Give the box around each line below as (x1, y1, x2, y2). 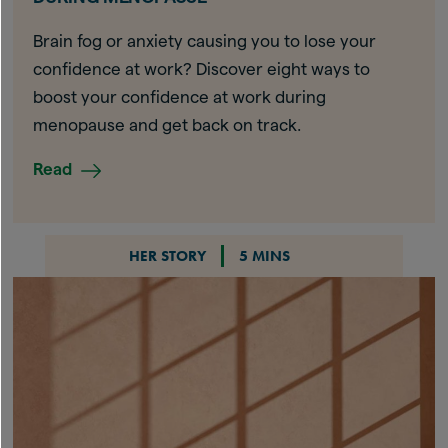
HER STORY (128, 246, 206, 267)
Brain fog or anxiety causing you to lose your (33, 32, 377, 51)
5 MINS (238, 246, 290, 267)
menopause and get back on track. (33, 116, 302, 135)
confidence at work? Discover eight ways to (33, 60, 371, 79)
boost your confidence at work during (33, 88, 327, 107)
